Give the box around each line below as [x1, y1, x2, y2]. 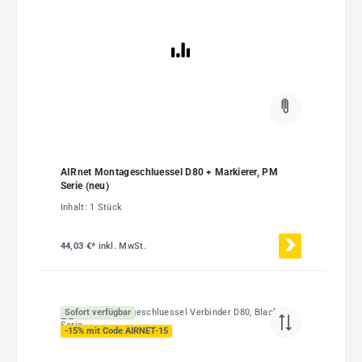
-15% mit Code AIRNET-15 [64, 325, 168, 336]
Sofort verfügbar [64, 306, 131, 318]
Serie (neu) [60, 179, 110, 192]
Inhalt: [60, 202, 90, 213]
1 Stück [90, 202, 123, 213]
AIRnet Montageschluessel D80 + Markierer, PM [60, 166, 278, 178]
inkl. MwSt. [98, 241, 146, 252]
